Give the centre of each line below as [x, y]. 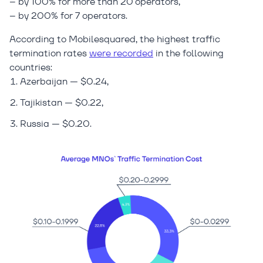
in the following [188, 53]
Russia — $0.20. [56, 124]
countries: [31, 67]
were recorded [121, 53]
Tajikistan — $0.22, [62, 102]
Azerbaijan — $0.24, [64, 81]
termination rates [49, 53]
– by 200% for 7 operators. [68, 16]
